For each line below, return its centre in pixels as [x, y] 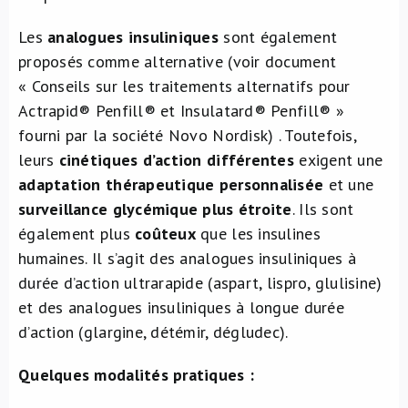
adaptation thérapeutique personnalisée [171, 184]
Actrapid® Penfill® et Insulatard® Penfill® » [181, 111]
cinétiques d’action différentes [176, 160]
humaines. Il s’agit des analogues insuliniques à [187, 258]
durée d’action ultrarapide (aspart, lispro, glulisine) [200, 283]
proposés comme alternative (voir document [178, 61]
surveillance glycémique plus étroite [155, 209]
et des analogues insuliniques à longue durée [181, 307]
